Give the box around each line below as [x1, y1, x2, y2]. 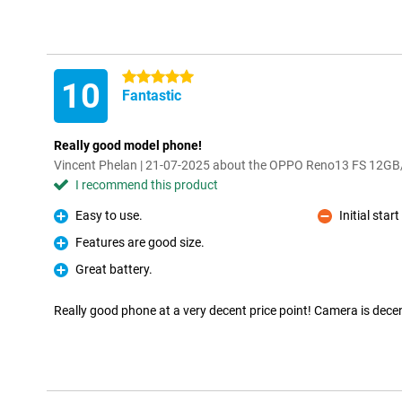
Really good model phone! [54, 138, 202, 153]
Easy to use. [75, 208, 143, 223]
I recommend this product [75, 178, 218, 192]
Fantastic [122, 87, 181, 104]
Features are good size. [75, 235, 205, 249]
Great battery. [75, 262, 153, 276]
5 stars [122, 70, 161, 84]
